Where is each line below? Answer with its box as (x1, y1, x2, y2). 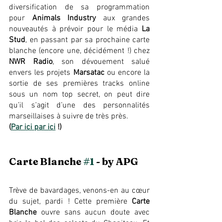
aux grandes (96, 13, 150, 23)
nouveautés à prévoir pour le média (9, 24, 142, 34)
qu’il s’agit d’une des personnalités (9, 100, 150, 111)
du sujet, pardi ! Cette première (9, 197, 132, 207)
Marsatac (73, 67, 105, 78)
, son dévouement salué (52, 56, 150, 67)
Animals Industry (32, 13, 96, 23)
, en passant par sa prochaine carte (25, 35, 150, 45)
